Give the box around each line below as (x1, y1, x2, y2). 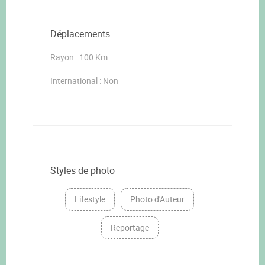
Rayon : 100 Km (50, 51, 108, 63)
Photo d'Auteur (130, 193, 185, 205)
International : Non (50, 75, 118, 86)
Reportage (110, 221, 149, 233)
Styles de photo (50, 163, 115, 177)
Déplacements (50, 27, 110, 40)
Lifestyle (75, 193, 105, 205)
